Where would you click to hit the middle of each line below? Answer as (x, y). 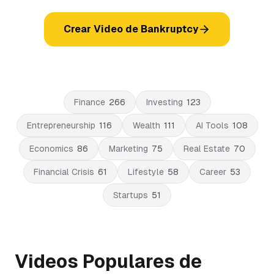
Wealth (146, 125)
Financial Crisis (64, 172)
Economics (51, 149)
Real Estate (206, 149)
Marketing (128, 149)
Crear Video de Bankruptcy (131, 29)
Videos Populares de (108, 261)
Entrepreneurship (61, 125)
